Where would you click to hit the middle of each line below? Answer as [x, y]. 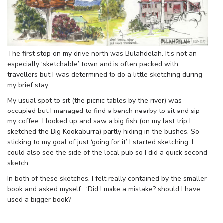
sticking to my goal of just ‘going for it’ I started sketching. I [100, 142]
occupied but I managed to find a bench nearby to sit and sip [104, 111]
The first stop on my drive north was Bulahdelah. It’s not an [102, 54]
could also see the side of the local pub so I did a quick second [107, 153]
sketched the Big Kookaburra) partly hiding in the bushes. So [103, 132]
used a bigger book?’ [40, 200]
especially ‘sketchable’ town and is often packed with [93, 64]
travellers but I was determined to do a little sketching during [105, 75]
